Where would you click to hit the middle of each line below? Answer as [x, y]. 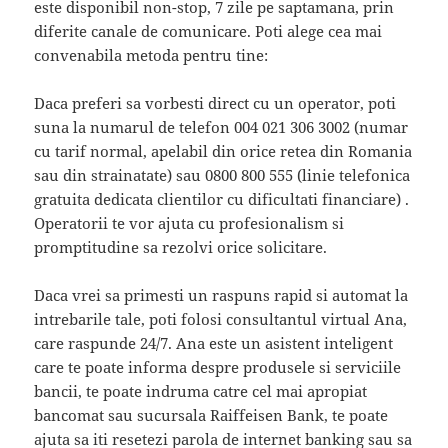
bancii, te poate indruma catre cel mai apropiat [201, 390]
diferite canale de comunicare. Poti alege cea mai [208, 30]
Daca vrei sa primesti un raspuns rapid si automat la [221, 294]
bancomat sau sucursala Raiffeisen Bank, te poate [211, 414]
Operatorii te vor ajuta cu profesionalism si [189, 222]
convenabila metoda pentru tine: [151, 54]
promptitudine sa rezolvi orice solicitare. [181, 246]
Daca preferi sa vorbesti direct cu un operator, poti [215, 102]
